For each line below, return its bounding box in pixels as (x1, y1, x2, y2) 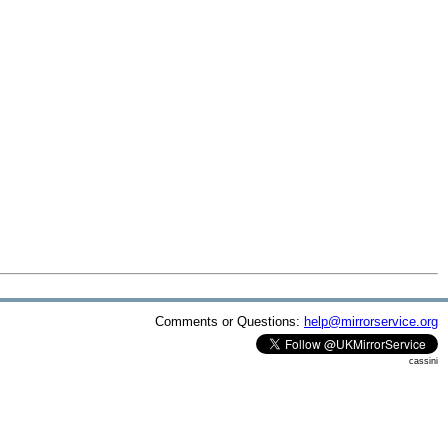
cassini (409, 355, 438, 366)
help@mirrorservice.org (304, 313, 438, 329)
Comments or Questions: (155, 313, 304, 329)
